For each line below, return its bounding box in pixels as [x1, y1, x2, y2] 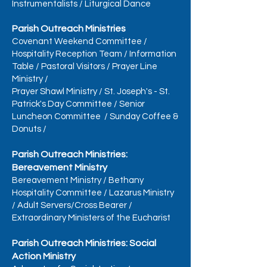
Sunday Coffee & [110, 112, 178, 121]
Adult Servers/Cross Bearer [17, 201, 127, 210]
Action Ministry [12, 252, 76, 261]
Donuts [12, 125, 41, 133]
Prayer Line [112, 62, 157, 71]
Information [129, 49, 176, 58]
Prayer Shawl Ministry [12, 87, 97, 96]
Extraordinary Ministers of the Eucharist [12, 213, 170, 222]
